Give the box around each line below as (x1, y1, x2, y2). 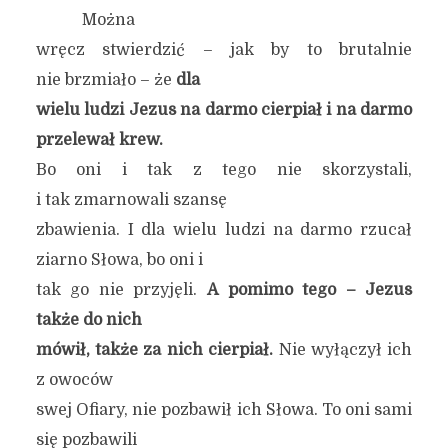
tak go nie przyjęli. (35, 281, 207, 299)
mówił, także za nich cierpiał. (35, 341, 274, 359)
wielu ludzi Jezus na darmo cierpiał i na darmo (35, 101, 413, 119)
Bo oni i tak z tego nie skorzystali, (35, 161, 413, 179)
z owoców (35, 371, 113, 389)
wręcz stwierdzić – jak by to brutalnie (35, 41, 413, 59)
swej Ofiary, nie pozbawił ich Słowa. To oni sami (35, 401, 413, 419)
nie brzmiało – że (35, 71, 176, 89)
